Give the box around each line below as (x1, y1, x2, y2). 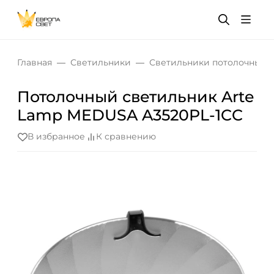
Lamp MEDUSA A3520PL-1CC (17, 106, 243, 124)
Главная (17, 57, 52, 68)
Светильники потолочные (149, 57, 267, 68)
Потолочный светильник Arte (17, 87, 254, 106)
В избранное (28, 131, 85, 143)
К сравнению (96, 131, 156, 143)
